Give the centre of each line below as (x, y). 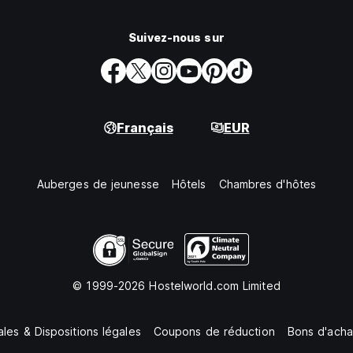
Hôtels (189, 184)
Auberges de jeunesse (98, 184)
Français (145, 128)
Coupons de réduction (214, 332)
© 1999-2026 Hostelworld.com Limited (176, 286)
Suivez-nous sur (176, 38)
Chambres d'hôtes (268, 184)
